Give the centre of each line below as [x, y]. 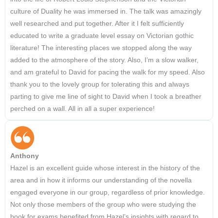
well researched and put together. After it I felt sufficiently [97, 24]
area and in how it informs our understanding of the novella [101, 181]
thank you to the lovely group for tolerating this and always [100, 85]
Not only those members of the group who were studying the [103, 205]
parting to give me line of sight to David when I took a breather [106, 97]
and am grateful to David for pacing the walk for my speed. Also [108, 73]
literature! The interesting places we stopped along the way [101, 48]
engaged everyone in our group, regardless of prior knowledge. [108, 193]
